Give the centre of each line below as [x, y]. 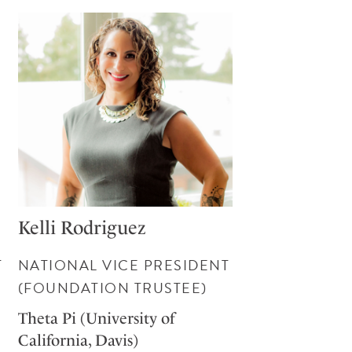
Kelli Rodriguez [82, 228]
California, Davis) [78, 341]
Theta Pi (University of [96, 319]
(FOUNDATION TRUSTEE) [112, 288]
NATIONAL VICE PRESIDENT [124, 266]
